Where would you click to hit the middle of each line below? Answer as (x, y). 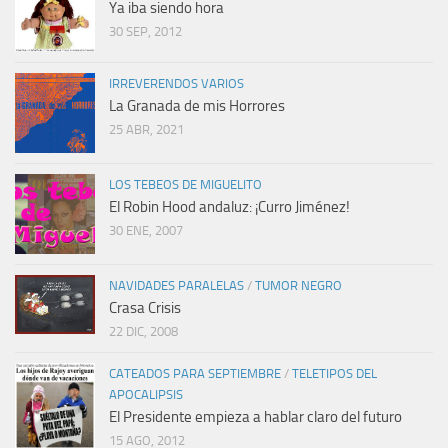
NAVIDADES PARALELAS (176, 285)
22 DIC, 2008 (143, 331)
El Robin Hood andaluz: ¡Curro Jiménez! (229, 207)
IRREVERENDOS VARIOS (176, 83)
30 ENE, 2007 (146, 230)
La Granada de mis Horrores (197, 106)
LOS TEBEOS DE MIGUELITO (185, 184)
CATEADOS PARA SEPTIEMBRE (195, 373)
